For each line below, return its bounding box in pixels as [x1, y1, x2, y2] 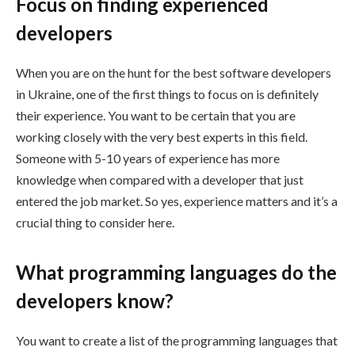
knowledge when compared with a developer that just [16, 172, 303, 188]
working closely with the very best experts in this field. [16, 129, 307, 145]
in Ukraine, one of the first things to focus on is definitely [16, 86, 319, 102]
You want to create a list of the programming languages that [16, 333, 338, 349]
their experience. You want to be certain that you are [16, 108, 296, 124]
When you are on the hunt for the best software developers [16, 65, 331, 81]
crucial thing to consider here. [16, 215, 174, 231]
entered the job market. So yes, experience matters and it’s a [16, 193, 338, 209]
